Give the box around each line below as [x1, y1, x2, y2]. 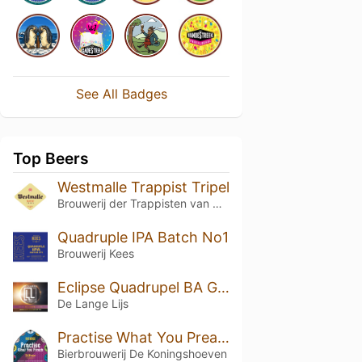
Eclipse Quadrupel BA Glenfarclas [217, 278, 229, 296]
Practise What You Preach [217, 328, 229, 346]
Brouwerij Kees [57, 246, 134, 260]
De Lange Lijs [57, 296, 128, 310]
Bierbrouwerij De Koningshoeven [57, 346, 227, 360]
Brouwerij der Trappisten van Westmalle [212, 196, 222, 210]
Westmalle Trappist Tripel [57, 179, 229, 196]
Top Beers [13, 149, 89, 168]
